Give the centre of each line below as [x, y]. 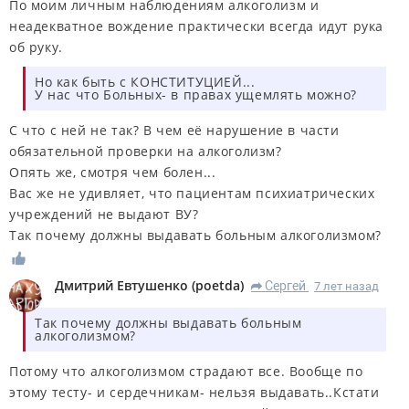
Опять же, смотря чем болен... [113, 173]
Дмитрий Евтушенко [121, 285]
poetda [218, 285]
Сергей [285, 285]
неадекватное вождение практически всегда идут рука [197, 26]
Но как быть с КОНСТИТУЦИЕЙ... [145, 82]
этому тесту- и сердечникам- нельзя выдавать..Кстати [194, 392]
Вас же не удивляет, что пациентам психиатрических [192, 194]
